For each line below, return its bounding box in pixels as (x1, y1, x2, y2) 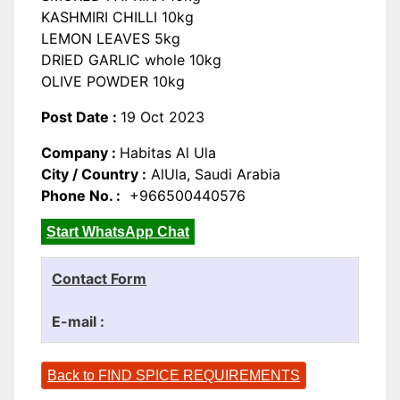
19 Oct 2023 (121, 108, 204, 127)
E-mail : (52, 312, 104, 331)
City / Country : (41, 165, 146, 184)
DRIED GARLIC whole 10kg (41, 51, 221, 70)
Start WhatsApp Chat (46, 224, 189, 240)
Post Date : (41, 108, 121, 127)
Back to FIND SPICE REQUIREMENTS (47, 368, 300, 384)
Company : (41, 144, 120, 162)
